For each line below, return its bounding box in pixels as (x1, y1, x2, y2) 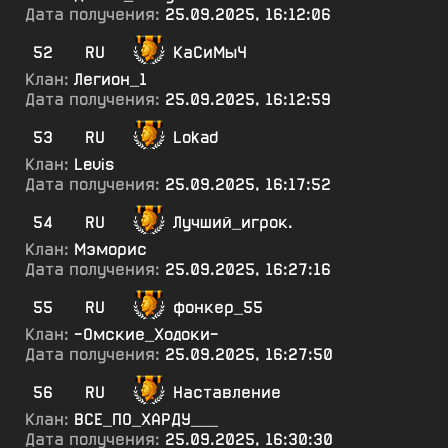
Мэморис (74, 239, 147, 260)
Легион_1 (74, 69, 147, 90)
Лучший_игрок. (173, 212, 293, 233)
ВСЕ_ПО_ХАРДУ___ (74, 409, 218, 430)
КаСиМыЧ (173, 42, 247, 63)
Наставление (173, 382, 281, 403)
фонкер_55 (173, 297, 263, 318)
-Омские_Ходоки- (74, 324, 219, 345)
